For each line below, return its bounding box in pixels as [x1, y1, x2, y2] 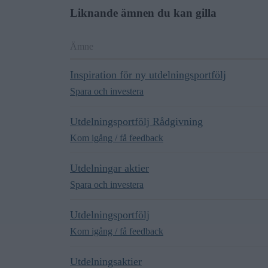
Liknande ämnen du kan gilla [70, 7, 217, 19]
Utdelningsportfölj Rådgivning [70, 115, 203, 127]
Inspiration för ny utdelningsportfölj [70, 69, 226, 81]
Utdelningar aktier [70, 162, 149, 174]
